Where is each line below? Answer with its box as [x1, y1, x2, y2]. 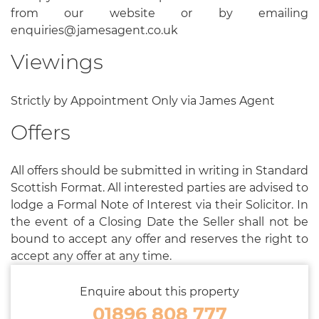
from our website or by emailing [11, 6, 308, 20]
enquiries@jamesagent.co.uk [11, 23, 178, 37]
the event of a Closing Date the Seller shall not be [11, 215, 308, 229]
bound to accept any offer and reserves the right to [11, 232, 308, 246]
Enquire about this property [80, 285, 239, 299]
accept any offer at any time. [11, 249, 172, 263]
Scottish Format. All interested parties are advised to [11, 181, 308, 195]
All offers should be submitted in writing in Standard [11, 164, 308, 178]
